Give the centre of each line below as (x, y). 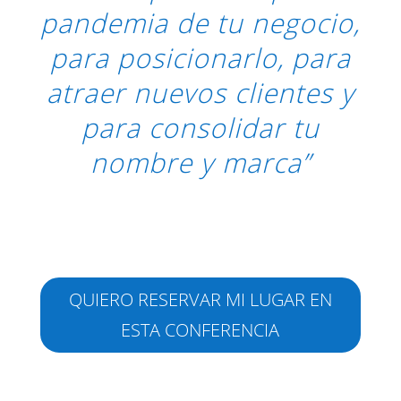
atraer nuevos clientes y (200, 93)
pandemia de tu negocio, (200, 23)
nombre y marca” (200, 163)
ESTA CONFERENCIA (200, 330)
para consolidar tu (200, 128)
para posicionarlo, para (200, 58)
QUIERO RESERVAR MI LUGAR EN (200, 300)
